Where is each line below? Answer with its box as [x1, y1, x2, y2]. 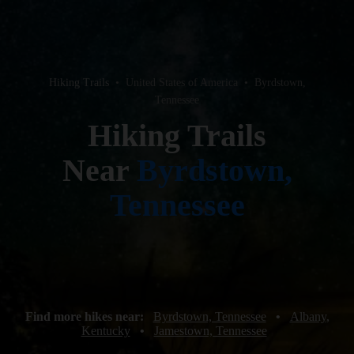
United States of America [125, 77, 238, 88]
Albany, [289, 310, 330, 323]
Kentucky [81, 324, 130, 337]
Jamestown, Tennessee [153, 324, 267, 337]
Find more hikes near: [24, 310, 147, 323]
